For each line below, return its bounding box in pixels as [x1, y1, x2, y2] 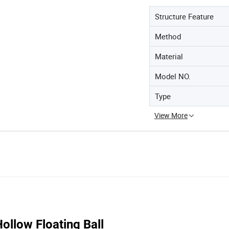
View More [154, 110, 188, 120]
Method [155, 31, 181, 41]
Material [155, 51, 183, 61]
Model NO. [155, 71, 191, 81]
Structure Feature [155, 11, 214, 21]
